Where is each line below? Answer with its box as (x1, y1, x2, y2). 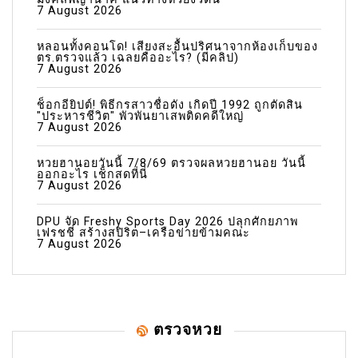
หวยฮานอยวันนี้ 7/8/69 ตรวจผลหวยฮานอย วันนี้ (37, 156, 306, 170)
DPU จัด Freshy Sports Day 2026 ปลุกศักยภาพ (37, 214, 298, 229)
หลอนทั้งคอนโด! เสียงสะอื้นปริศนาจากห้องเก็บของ (37, 39, 318, 54)
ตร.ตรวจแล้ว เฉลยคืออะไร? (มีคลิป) (37, 50, 239, 65)
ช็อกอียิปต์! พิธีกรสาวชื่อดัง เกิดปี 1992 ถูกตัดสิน (37, 97, 303, 112)
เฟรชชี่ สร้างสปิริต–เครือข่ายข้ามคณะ (37, 225, 250, 240)
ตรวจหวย (153, 320, 222, 340)
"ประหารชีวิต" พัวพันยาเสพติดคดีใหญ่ (37, 109, 244, 123)
